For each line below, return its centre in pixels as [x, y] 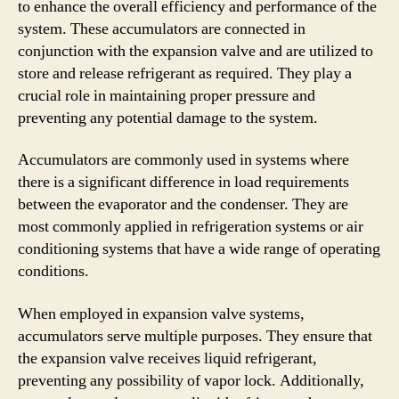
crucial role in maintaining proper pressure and [167, 95]
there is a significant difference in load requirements [183, 182]
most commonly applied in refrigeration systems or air [191, 227]
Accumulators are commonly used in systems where [183, 160]
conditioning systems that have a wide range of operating [199, 249]
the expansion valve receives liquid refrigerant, [167, 358]
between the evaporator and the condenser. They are [183, 204]
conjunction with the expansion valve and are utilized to [195, 51]
